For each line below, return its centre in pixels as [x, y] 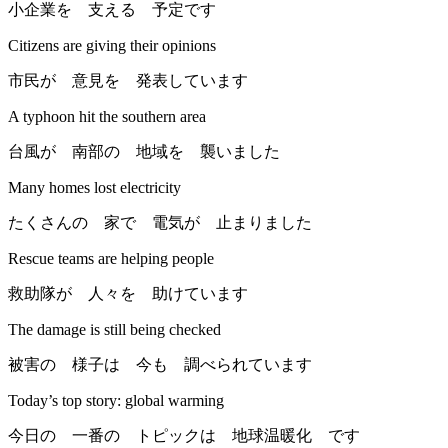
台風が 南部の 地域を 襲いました [144, 152]
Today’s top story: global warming [116, 401]
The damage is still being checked [114, 330]
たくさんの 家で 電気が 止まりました [160, 223]
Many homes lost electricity [94, 188]
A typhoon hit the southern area [107, 117]
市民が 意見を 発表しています [128, 81]
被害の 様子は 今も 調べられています [160, 365]
